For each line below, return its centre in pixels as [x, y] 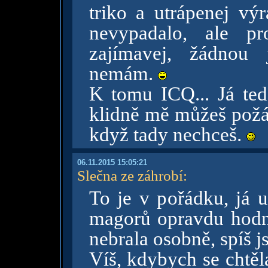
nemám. [123, 74]
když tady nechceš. [167, 135]
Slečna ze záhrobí [130, 175]
